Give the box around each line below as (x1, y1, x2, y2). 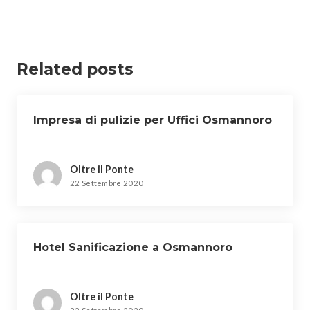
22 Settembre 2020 (70, 179, 144, 188)
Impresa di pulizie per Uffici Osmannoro (33, 113, 272, 127)
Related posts (17, 60, 134, 79)
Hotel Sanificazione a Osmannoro (33, 241, 232, 254)
